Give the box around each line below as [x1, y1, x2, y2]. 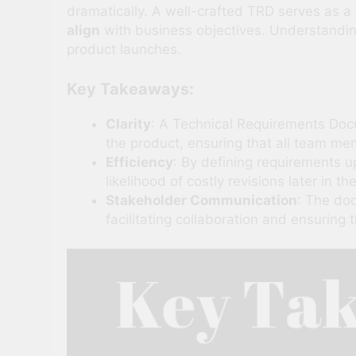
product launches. [67, 41, 181, 58]
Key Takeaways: [67, 79, 194, 99]
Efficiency [105, 153, 173, 170]
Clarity [105, 115, 151, 132]
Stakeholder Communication [105, 192, 297, 208]
